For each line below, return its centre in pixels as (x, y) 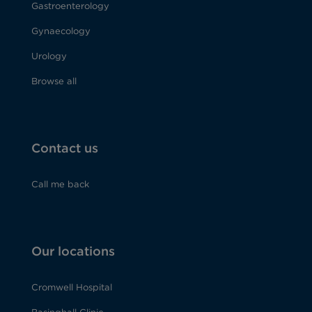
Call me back (60, 185)
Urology (49, 56)
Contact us (65, 148)
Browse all (54, 81)
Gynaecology (61, 31)
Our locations (73, 251)
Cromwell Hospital (72, 288)
